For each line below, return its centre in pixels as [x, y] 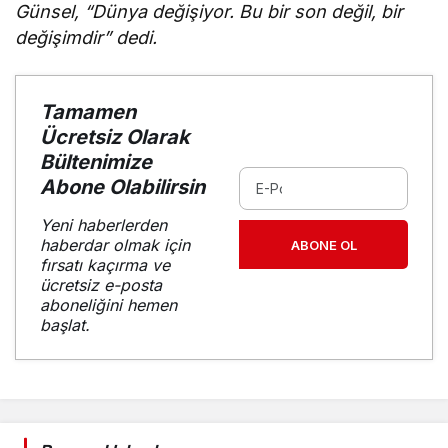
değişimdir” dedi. [86, 38]
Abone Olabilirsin [122, 187]
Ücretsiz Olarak [115, 137]
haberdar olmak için [115, 245]
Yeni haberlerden [103, 225]
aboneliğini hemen [108, 305]
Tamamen [88, 112]
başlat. [65, 325]
